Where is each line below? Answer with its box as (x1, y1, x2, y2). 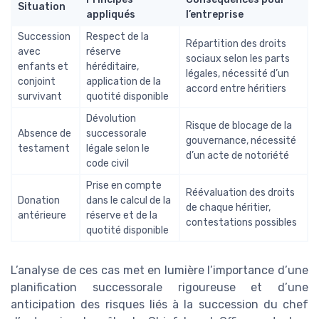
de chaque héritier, (186, 201, 271, 214)
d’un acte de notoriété (186, 149, 289, 162)
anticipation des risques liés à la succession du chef (11, 297, 308, 311)
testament (18, 142, 70, 155)
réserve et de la (86, 209, 157, 221)
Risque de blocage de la (186, 119, 292, 132)
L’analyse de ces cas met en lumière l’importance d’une (11, 263, 308, 277)
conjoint (18, 75, 56, 88)
